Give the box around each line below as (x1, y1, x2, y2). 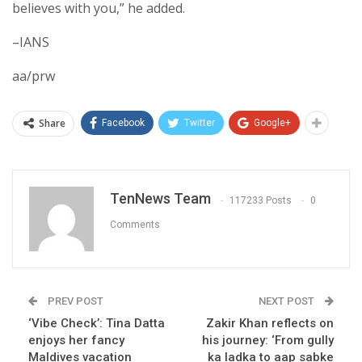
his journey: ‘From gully (202, 333, 334, 348)
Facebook (102, 117, 145, 129)
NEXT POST (259, 295, 317, 308)
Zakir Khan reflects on (206, 316, 334, 331)
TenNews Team (110, 190, 211, 208)
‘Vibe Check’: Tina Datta (28, 316, 165, 331)
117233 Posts (229, 194, 292, 206)
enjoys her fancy (28, 333, 124, 348)
